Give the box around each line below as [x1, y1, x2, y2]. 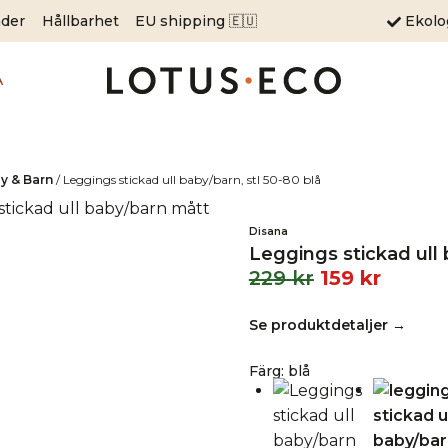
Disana [248, 225, 288, 238]
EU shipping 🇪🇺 [135, 11, 258, 30]
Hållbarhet [41, 11, 119, 30]
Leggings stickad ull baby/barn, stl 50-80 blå [63, 172, 321, 187]
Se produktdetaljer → [248, 316, 406, 334]
